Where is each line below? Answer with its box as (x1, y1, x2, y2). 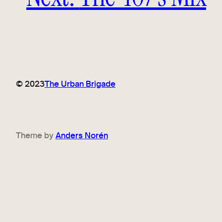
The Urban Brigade (45, 78, 115, 89)
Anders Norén (55, 130, 108, 141)
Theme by (16, 130, 55, 141)
